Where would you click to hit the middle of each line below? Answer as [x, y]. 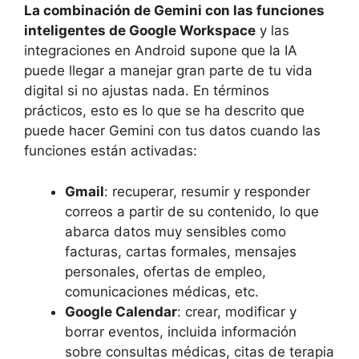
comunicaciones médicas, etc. [162, 291]
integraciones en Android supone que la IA [161, 51]
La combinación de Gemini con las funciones [174, 11]
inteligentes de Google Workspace [140, 31]
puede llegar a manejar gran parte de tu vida [168, 71]
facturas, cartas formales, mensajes [181, 251]
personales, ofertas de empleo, [165, 271]
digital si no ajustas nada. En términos [147, 91]
